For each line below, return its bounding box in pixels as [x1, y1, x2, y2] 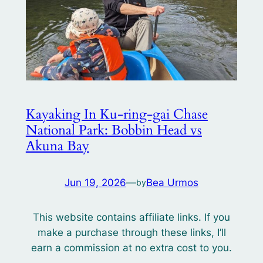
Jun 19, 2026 [65, 176, 126, 188]
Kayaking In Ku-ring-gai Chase [25, 104, 208, 123]
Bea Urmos [146, 176, 198, 188]
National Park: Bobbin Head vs [25, 120, 202, 139]
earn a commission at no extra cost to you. [31, 242, 232, 254]
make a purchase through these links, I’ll [37, 227, 226, 239]
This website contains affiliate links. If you [33, 211, 230, 224]
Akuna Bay [25, 136, 89, 155]
